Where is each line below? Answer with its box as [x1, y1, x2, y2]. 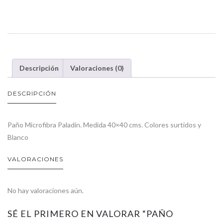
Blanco [7, 133, 28, 142]
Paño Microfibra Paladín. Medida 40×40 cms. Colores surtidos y [7, 120, 201, 129]
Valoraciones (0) [70, 64, 124, 73]
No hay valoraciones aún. [7, 186, 84, 195]
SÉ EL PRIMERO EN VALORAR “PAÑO [7, 208, 173, 220]
